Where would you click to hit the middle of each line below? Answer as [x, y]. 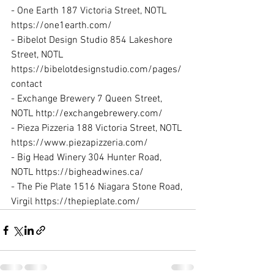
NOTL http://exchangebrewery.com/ [87, 114]
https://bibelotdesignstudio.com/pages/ [96, 70]
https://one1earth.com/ [61, 26]
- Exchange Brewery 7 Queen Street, [88, 99]
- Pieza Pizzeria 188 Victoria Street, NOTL [98, 128]
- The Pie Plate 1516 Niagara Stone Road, [98, 187]
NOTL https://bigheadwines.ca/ [77, 172]
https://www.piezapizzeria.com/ [80, 143]
